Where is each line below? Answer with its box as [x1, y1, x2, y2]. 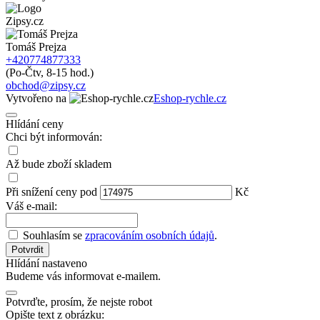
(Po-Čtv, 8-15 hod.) [6, 66, 94, 79]
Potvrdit [11, 244, 44, 255]
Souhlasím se [20, 229, 85, 241]
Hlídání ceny [6, 117, 64, 130]
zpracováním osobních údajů [85, 229, 214, 241]
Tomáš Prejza [6, 40, 66, 53]
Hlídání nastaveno [6, 256, 87, 269]
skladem [74, 157, 111, 170]
